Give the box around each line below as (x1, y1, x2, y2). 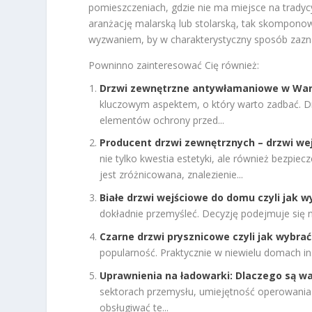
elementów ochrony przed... (100, 113, 225, 127)
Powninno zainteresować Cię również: (88, 58, 260, 72)
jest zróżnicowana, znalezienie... (100, 168, 244, 182)
